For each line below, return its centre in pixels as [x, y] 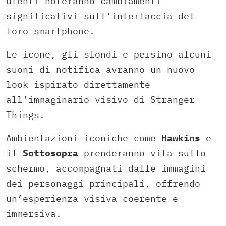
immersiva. [34, 213]
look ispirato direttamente [78, 84]
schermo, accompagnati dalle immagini [106, 168]
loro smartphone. [50, 31]
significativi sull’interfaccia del [100, 16]
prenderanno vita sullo [142, 153]
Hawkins [181, 138]
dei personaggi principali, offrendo [103, 183]
